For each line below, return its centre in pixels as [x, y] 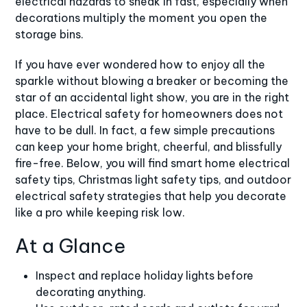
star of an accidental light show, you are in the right [152, 97]
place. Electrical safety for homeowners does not [149, 113]
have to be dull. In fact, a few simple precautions [145, 130]
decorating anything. [91, 292]
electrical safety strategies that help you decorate [151, 196]
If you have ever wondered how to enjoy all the [140, 64]
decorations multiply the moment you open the [142, 17]
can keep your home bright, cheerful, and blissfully [149, 146]
